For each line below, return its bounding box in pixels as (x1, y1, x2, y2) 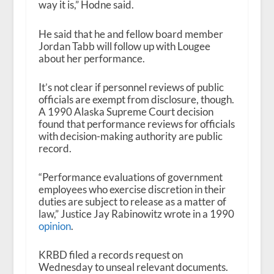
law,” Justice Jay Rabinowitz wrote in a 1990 (38, 207, 234, 220)
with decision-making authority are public (38, 129, 223, 143)
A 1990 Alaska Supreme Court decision (38, 105, 213, 118)
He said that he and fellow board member (38, 27, 223, 40)
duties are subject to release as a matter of (38, 194, 226, 208)
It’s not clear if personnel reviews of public (38, 80, 224, 94)
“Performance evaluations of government (38, 170, 223, 183)
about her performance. (38, 51, 145, 65)
